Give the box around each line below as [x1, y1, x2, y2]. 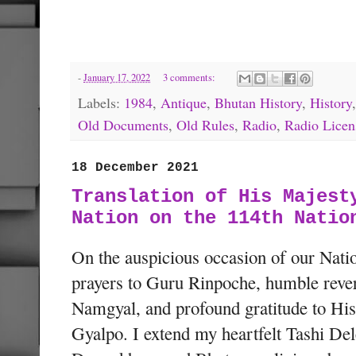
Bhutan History [215, 93, 302, 113]
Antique [161, 93, 207, 113]
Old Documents [78, 115, 168, 135]
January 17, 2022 [83, 71, 150, 85]
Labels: [78, 93, 124, 113]
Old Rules [176, 115, 234, 135]
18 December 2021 [72, 161, 199, 176]
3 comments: [162, 71, 218, 85]
